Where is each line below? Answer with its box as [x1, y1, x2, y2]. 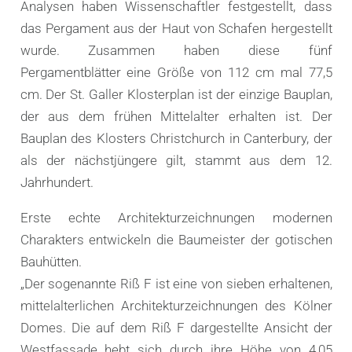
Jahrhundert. [20, 174, 93, 190]
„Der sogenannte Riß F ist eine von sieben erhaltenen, [20, 275, 332, 291]
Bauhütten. [20, 253, 82, 269]
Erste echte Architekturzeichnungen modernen [20, 209, 332, 225]
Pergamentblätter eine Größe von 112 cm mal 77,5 [20, 64, 332, 80]
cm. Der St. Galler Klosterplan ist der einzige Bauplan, [20, 86, 332, 102]
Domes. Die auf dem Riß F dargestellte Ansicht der [20, 319, 332, 335]
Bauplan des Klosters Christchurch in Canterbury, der [20, 130, 332, 146]
